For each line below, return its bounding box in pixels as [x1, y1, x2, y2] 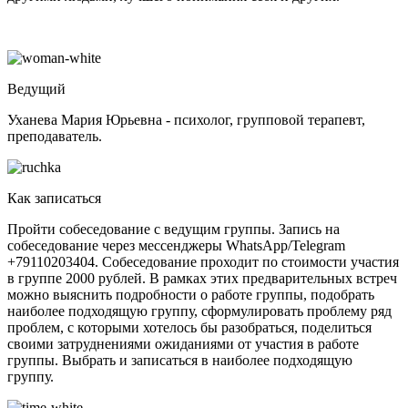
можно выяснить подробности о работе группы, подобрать [7, 286, 374, 302]
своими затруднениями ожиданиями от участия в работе [7, 335, 359, 352]
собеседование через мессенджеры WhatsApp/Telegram [7, 237, 345, 253]
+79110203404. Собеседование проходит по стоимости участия [7, 253, 399, 270]
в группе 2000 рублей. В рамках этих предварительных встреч [7, 270, 397, 286]
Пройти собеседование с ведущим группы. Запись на [7, 220, 340, 237]
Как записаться [7, 189, 101, 206]
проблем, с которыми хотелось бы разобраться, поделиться [7, 319, 372, 335]
